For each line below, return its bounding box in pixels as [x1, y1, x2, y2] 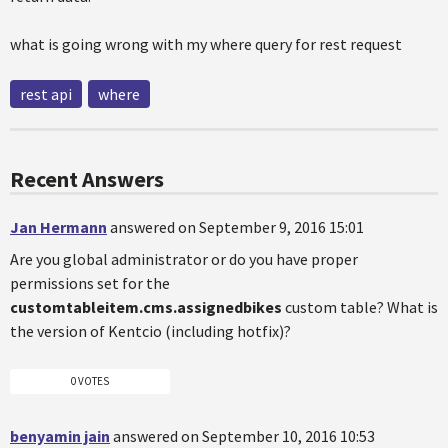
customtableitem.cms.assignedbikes [10, 297, 282, 317]
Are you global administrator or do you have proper [10, 249, 358, 269]
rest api [20, 84, 72, 104]
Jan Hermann [10, 217, 107, 237]
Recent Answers [10, 165, 164, 193]
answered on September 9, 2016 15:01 [110, 217, 364, 237]
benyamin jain [10, 425, 110, 446]
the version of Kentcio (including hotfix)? [10, 321, 291, 341]
